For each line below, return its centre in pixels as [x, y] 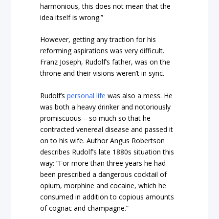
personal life [87, 95]
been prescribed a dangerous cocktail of [104, 174]
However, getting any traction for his [98, 40]
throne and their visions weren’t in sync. [102, 73]
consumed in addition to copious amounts [107, 197]
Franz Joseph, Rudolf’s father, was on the [105, 62]
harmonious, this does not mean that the [106, 6]
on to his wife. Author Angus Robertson [103, 140]
